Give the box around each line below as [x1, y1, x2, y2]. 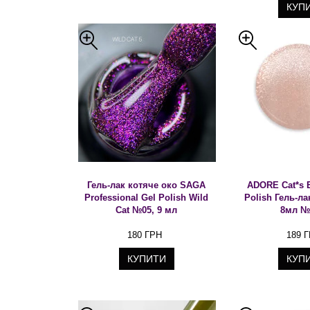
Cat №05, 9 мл [116, 205, 178, 215]
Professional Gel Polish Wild [84, 192, 209, 203]
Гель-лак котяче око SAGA [87, 180, 206, 190]
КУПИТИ [127, 253, 166, 264]
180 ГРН [127, 230, 162, 240]
